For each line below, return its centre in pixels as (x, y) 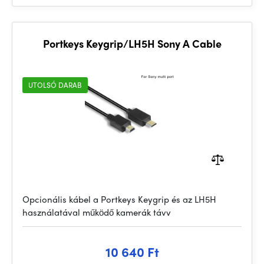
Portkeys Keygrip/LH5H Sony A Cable (132, 43)
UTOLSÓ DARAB (55, 85)
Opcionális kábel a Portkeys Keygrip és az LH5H (119, 199)
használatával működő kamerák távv (97, 212)
